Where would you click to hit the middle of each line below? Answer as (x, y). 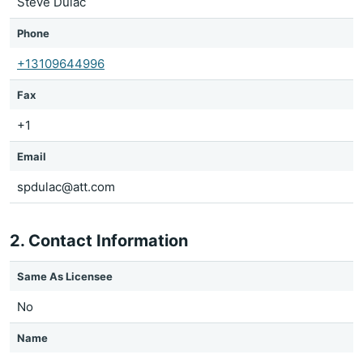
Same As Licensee (65, 276)
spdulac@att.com (66, 187)
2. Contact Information (99, 241)
